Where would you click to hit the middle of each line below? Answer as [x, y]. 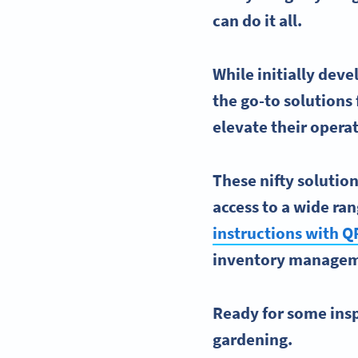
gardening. [253, 339]
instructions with [278, 233]
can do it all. [259, 20]
